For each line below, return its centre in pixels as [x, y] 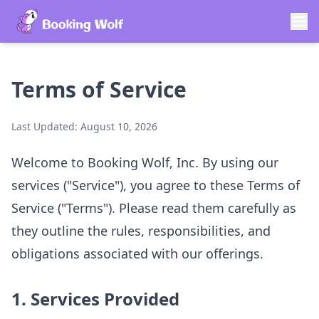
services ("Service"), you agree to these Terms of [156, 185]
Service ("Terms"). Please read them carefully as [154, 208]
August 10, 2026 [119, 126]
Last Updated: [46, 126]
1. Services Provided [95, 299]
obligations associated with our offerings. [137, 253]
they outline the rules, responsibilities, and [141, 231]
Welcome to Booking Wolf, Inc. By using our [145, 162]
